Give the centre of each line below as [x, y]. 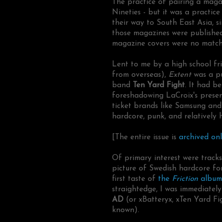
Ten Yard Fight [159, 85]
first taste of [135, 179]
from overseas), [140, 75]
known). [126, 210]
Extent [180, 75]
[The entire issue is [145, 138]
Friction [185, 179]
